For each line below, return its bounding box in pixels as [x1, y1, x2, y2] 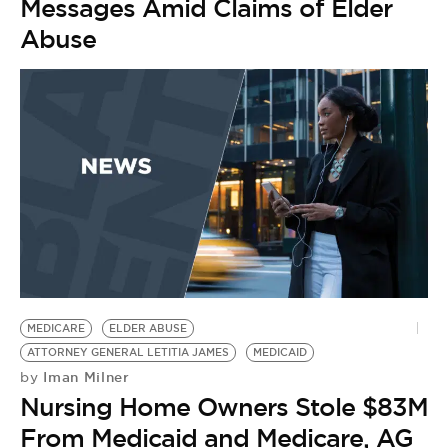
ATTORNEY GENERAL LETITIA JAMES [27, 346, 229, 360]
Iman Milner [38, 368, 130, 387]
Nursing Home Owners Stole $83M [20, 391, 428, 424]
